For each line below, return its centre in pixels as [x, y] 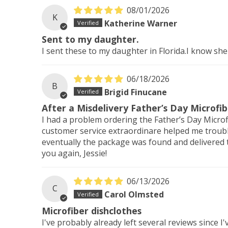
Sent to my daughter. [90, 39]
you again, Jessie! [74, 153]
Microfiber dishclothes [92, 210]
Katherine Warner [141, 23]
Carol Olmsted [134, 194]
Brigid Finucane [136, 92]
